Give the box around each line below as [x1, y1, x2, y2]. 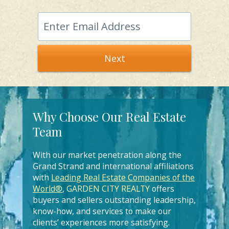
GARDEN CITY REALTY [66, 183, 150, 194]
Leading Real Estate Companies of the [51, 172, 195, 183]
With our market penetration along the [33, 149, 181, 161]
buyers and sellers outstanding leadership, [33, 194, 196, 205]
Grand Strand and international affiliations [33, 161, 194, 172]
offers [150, 183, 174, 194]
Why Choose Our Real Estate [33, 108, 186, 125]
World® [33, 183, 62, 194]
